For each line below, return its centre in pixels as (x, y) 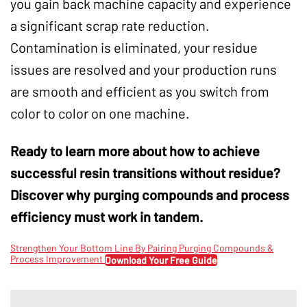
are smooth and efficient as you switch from (140, 91)
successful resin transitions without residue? (145, 172)
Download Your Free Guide (161, 260)
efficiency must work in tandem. (107, 216)
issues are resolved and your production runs (144, 69)
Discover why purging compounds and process (150, 194)
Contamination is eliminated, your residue (134, 47)
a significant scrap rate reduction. (110, 25)
